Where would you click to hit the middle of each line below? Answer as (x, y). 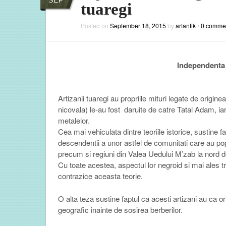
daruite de (140, 109)
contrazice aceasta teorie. (100, 176)
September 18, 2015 (138, 26)
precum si (74, 154)
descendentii (78, 143)
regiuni (104, 154)
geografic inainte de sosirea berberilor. (120, 209)
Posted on (95, 26)
